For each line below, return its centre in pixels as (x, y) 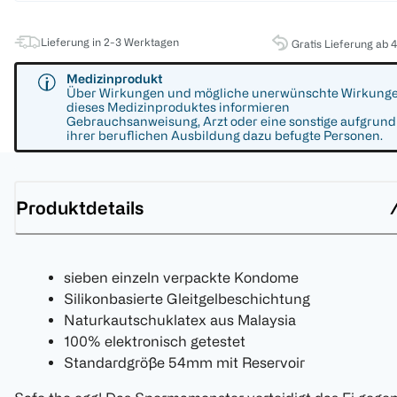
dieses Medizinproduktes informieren (178, 107)
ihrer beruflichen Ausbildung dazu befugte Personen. (225, 136)
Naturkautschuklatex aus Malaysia (180, 320)
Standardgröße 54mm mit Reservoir (184, 363)
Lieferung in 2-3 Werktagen (110, 42)
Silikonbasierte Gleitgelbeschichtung (187, 299)
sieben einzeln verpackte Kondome (181, 278)
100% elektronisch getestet (155, 342)
